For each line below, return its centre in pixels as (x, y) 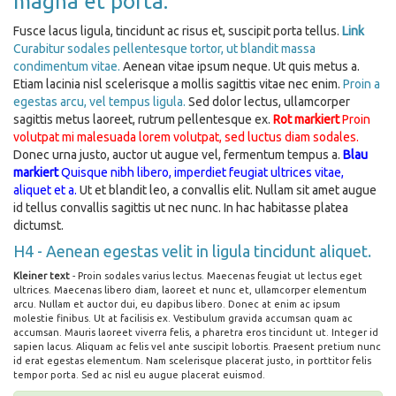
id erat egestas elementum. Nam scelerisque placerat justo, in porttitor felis (192, 361)
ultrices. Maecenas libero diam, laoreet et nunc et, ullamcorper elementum (190, 290)
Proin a (362, 84)
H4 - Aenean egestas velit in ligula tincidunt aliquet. (192, 251)
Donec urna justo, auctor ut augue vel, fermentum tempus (172, 155)
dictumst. (38, 225)
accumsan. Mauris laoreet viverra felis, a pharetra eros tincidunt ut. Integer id (196, 332)
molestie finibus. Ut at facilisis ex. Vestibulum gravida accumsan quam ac (183, 318)
